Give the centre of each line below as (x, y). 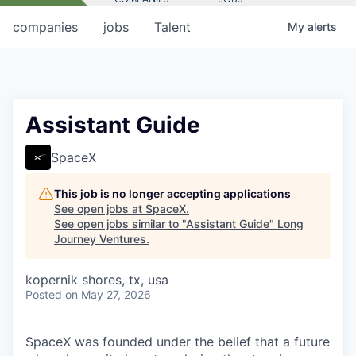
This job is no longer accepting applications (172, 193)
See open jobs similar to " (120, 223)
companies (45, 27)
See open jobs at (100, 208)
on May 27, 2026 (108, 294)
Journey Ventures (100, 238)
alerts (322, 26)
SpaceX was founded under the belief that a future (178, 341)
